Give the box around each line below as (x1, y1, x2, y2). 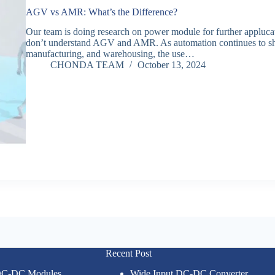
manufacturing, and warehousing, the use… (25, 48, 195, 60)
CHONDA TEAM (50, 60, 124, 71)
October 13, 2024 (137, 60, 206, 71)
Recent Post (105, 248, 152, 259)
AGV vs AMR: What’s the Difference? (25, 6, 177, 17)
